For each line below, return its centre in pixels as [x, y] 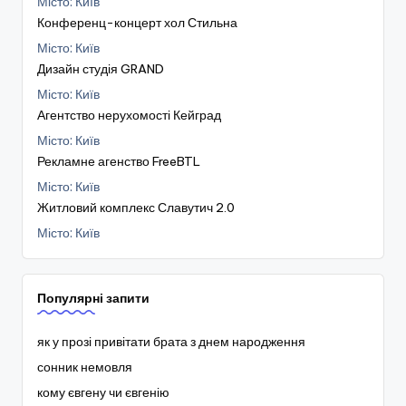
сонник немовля [85, 367]
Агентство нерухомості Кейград [129, 115]
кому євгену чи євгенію [103, 392]
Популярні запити [93, 298]
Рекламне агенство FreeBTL [119, 161]
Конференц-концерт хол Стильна [137, 23]
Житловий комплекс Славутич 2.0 [136, 208]
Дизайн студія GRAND [101, 69]
